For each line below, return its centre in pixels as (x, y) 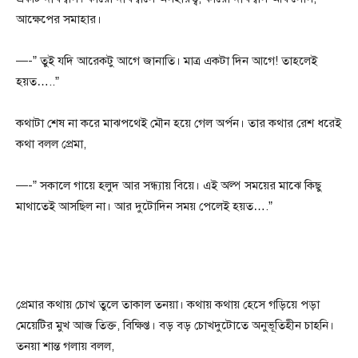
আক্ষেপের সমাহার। (59, 20)
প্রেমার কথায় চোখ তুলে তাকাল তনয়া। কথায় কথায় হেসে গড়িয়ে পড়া (168, 305)
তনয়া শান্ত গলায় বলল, (65, 346)
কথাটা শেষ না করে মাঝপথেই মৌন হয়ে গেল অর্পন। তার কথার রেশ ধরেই (179, 123)
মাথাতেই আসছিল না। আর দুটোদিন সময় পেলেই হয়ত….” (144, 207)
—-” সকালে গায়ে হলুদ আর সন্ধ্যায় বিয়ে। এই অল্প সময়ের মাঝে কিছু (169, 186)
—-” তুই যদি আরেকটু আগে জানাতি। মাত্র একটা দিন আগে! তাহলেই (167, 61)
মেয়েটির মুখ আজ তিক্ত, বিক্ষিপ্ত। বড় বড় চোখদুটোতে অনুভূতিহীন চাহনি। (175, 326)
